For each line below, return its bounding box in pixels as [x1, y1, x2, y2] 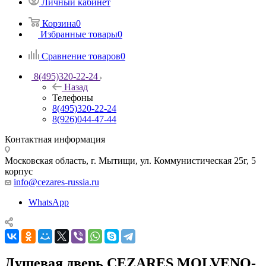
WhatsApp [28, 197, 69, 207]
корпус [5, 166, 33, 176]
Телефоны [52, 92, 93, 103]
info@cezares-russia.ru [14, 176, 99, 187]
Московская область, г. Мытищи [5, 155, 135, 166]
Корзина [42, 18, 76, 28]
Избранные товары [40, 28, 118, 39]
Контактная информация [5, 134, 105, 144]
